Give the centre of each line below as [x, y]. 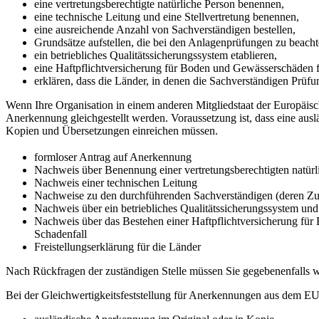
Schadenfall [61, 234]
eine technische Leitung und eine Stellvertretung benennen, [167, 17]
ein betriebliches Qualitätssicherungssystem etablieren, [156, 56]
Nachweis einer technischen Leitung [116, 182]
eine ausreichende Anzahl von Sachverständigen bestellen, [165, 30]
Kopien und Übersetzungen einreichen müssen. [112, 131]
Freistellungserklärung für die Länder [117, 246]
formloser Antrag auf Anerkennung [113, 157]
